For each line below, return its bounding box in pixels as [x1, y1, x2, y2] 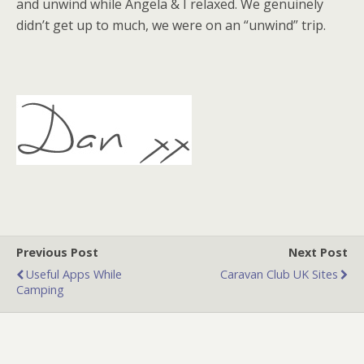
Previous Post [16, 245, 98, 260]
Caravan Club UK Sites [220, 266, 338, 282]
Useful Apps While [26, 266, 122, 282]
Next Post [288, 245, 348, 260]
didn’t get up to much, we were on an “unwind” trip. [16, 16, 326, 34]
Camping [16, 282, 64, 297]
